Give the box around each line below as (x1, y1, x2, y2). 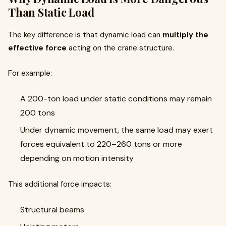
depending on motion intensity (20, 153, 134, 163)
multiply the (162, 30, 208, 40)
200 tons (20, 107, 55, 118)
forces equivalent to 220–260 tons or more (20, 139, 182, 149)
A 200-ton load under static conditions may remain (20, 93, 212, 104)
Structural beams (20, 204, 84, 215)
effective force (8, 43, 67, 53)
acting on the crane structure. (67, 43, 174, 53)
